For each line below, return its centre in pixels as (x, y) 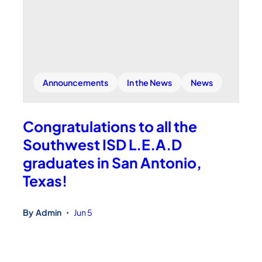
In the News (150, 82)
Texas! (45, 180)
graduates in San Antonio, (113, 162)
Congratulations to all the (110, 126)
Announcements (76, 82)
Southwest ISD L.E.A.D (103, 144)
